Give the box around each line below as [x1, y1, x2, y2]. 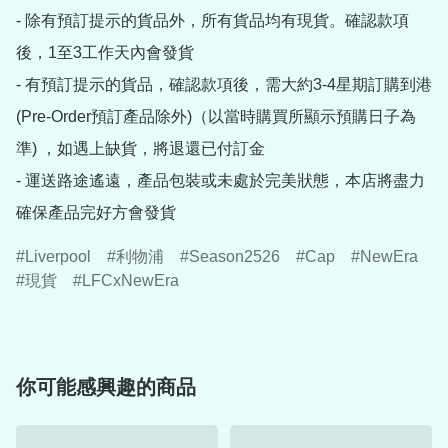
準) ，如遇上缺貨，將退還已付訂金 [16, 140, 265, 158]
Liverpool [25, 248, 91, 266]
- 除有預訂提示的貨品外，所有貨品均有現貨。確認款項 [16, 12, 409, 30]
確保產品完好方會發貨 [16, 204, 176, 222]
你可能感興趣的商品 [16, 376, 196, 399]
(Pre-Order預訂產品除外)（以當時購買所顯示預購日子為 [16, 108, 416, 126]
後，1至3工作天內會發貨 [16, 44, 194, 62]
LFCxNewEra [82, 272, 179, 290]
